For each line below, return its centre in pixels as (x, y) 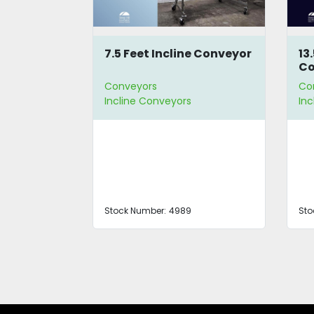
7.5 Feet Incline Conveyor (178, 53)
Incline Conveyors (148, 101)
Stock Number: (135, 211)
